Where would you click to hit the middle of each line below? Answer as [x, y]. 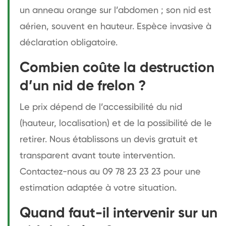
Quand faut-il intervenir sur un [119, 213]
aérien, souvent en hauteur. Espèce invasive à [116, 26]
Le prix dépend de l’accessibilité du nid [101, 107]
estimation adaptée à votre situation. [98, 188]
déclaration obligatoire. [69, 43]
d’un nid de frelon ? [83, 86]
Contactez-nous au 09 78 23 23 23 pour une [110, 172]
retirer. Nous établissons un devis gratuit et [109, 139]
